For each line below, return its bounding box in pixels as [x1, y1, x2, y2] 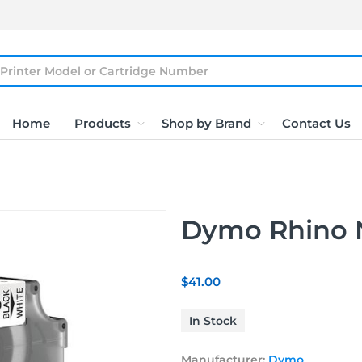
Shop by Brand [161, 116, 251, 131]
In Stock [189, 314, 237, 328]
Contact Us [281, 116, 351, 131]
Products [74, 116, 131, 131]
